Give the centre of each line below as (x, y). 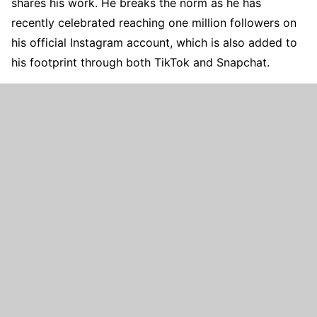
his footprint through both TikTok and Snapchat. (140, 62)
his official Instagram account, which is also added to (154, 42)
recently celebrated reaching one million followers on (154, 22)
